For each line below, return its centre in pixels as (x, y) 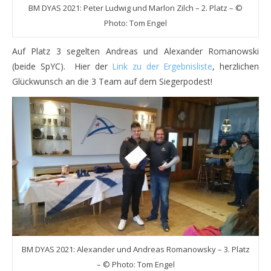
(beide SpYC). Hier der (62, 66)
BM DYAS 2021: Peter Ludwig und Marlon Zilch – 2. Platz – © (135, 8)
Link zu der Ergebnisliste (162, 66)
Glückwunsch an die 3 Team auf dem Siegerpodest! (112, 81)
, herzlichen (236, 66)
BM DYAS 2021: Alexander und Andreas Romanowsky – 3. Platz (135, 249)
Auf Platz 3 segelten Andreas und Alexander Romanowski (135, 51)
